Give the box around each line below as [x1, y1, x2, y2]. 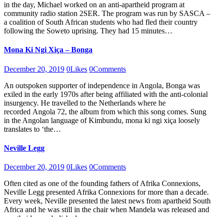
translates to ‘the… [4, 124, 61, 133]
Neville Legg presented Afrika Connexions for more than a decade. [4, 188, 209, 197]
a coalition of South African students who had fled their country [4, 18, 198, 26]
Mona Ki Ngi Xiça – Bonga [4, 46, 93, 54]
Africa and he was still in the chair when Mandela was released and [4, 205, 209, 214]
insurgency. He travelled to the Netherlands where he [4, 98, 166, 107]
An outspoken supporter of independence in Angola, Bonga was [4, 81, 200, 90]
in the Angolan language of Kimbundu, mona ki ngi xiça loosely [4, 116, 200, 124]
